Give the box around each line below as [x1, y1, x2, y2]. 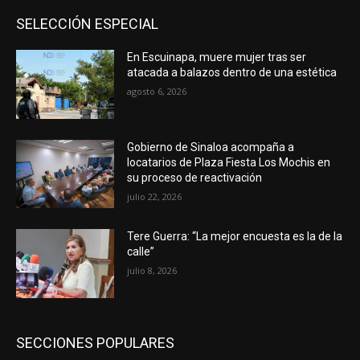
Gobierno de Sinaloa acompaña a [127, 140, 295, 153]
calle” [127, 245, 155, 259]
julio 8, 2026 [127, 264, 178, 277]
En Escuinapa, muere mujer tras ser [127, 50, 307, 63]
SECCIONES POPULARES [16, 333, 174, 351]
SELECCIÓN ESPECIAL [16, 14, 158, 32]
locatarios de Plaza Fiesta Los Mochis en [127, 155, 331, 169]
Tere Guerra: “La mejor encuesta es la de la [127, 230, 343, 243]
